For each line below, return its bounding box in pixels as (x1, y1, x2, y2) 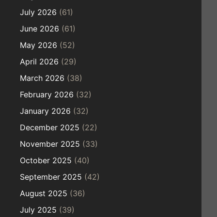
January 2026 (20, 106, 71, 116)
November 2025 (20, 139, 80, 149)
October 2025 (20, 155, 72, 165)
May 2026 (20, 40, 57, 50)
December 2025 (20, 122, 79, 132)
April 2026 (20, 56, 59, 66)
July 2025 (20, 204, 57, 215)
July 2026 (20, 7, 57, 17)
